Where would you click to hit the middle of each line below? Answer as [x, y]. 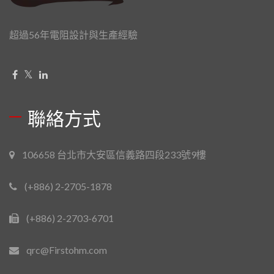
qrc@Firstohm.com [67, 250]
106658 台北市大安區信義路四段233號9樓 [114, 154]
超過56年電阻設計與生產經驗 [73, 34]
